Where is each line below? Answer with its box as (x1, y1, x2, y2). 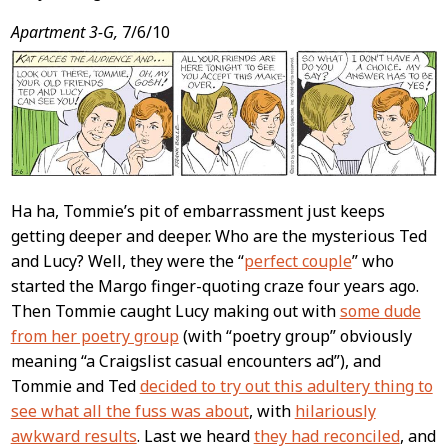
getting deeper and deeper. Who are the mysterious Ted (10, 225, 427, 248)
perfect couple (243, 250, 352, 273)
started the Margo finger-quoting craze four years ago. (10, 275, 419, 298)
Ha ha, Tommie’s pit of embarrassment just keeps (10, 200, 385, 223)
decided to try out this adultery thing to (139, 375, 433, 398)
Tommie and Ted (10, 375, 140, 398)
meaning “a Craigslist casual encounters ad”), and (10, 350, 381, 373)
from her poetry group (10, 325, 179, 348)
